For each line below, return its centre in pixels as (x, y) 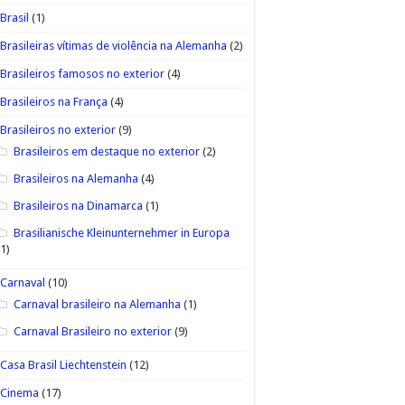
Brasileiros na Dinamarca (78, 205)
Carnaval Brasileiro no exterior (92, 331)
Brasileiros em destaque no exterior (106, 151)
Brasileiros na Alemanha (75, 178)
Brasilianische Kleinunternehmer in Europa (121, 232)
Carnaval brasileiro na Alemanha (97, 304)
